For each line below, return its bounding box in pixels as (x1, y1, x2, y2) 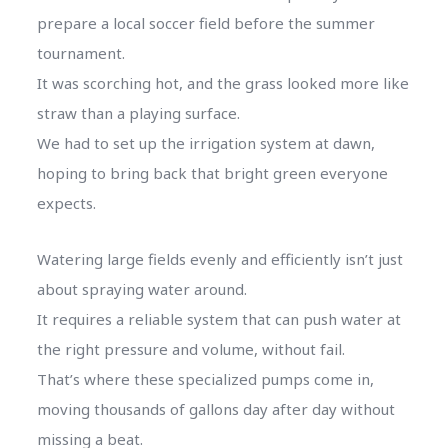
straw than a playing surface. (36, 102, 240, 123)
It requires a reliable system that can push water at (36, 308, 401, 329)
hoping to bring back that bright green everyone (36, 162, 388, 183)
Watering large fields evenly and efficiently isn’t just (36, 248, 403, 269)
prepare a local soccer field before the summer (36, 12, 375, 33)
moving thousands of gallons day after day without (36, 398, 395, 419)
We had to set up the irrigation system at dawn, (36, 132, 375, 153)
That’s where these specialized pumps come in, (36, 368, 374, 389)
